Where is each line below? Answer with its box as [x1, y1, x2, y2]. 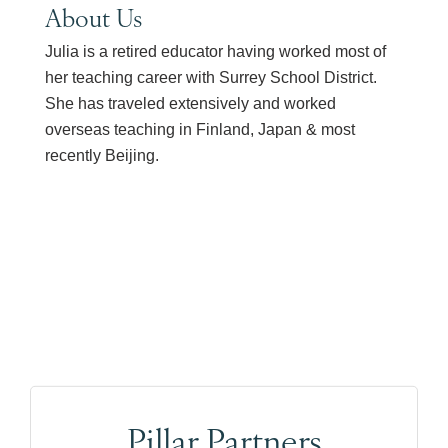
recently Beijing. [45, 147, 159, 164]
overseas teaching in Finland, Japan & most [45, 121, 355, 138]
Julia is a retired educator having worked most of [45, 43, 386, 60]
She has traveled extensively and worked [45, 95, 336, 112]
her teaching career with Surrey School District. [45, 69, 377, 86]
